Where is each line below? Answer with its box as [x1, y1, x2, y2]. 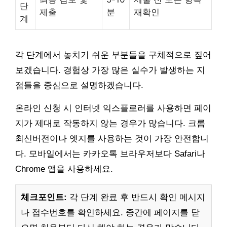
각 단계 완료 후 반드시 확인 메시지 [67, 192, 205, 202]
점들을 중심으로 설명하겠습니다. [15, 80, 143, 90]
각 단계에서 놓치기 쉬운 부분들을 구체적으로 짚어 [15, 50, 211, 60]
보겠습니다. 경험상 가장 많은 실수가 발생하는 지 [15, 65, 205, 75]
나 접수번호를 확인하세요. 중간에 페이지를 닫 [21, 207, 200, 217]
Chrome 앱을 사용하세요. [15, 164, 113, 174]
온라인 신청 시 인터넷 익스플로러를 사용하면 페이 [15, 103, 211, 113]
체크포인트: [21, 192, 67, 202]
